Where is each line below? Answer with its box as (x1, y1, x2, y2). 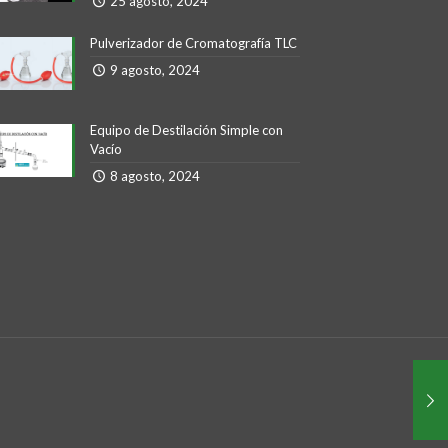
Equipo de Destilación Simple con (89, 122, 283, 138)
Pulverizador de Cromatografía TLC (89, 35, 297, 51)
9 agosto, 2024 (109, 62, 200, 78)
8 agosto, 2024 (109, 168, 200, 184)
